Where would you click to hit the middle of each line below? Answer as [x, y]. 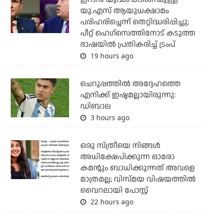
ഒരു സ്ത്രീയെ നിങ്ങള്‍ [120, 146]
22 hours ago [111, 202]
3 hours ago [109, 118]
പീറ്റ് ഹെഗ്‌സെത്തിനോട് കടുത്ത [137, 34]
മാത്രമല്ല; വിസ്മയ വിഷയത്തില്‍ [138, 180]
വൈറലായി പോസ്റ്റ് [114, 191]
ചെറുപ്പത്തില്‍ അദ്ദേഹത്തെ [130, 84]
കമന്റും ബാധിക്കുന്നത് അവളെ [137, 168]
